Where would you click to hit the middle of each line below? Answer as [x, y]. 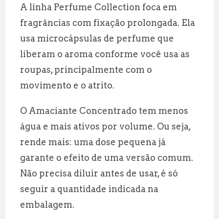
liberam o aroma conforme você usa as [105, 54]
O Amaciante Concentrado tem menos [104, 110]
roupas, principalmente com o [86, 69]
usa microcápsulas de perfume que [97, 38]
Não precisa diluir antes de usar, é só [99, 173]
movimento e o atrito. [67, 85]
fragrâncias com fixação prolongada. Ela [108, 22]
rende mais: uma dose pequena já [93, 142]
